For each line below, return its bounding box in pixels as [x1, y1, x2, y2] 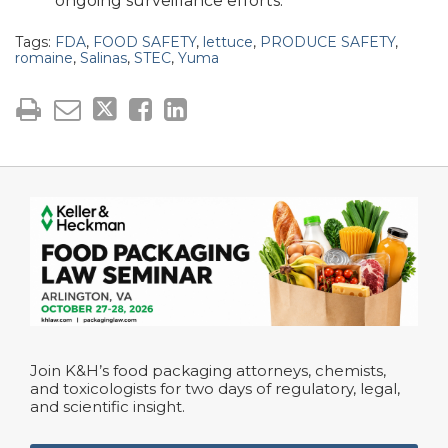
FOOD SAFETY [93, 32, 196, 51]
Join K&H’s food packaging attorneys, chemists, [30, 360, 386, 380]
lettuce [203, 32, 253, 51]
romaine [15, 48, 73, 67]
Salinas [80, 48, 127, 67]
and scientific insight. [30, 396, 185, 416]
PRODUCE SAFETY [260, 32, 395, 51]
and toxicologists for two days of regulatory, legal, [30, 378, 400, 398]
